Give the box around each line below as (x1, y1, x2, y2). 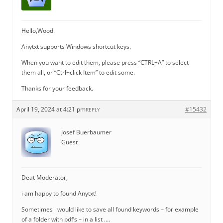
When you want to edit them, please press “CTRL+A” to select (21, 58, 189, 67)
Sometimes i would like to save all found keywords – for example (21, 205, 199, 214)
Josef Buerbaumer (61, 128, 111, 136)
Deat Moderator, (21, 173, 68, 182)
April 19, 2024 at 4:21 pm (16, 105, 86, 113)
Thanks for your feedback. (21, 84, 93, 93)
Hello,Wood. (21, 26, 55, 35)
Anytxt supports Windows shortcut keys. (21, 42, 131, 51)
